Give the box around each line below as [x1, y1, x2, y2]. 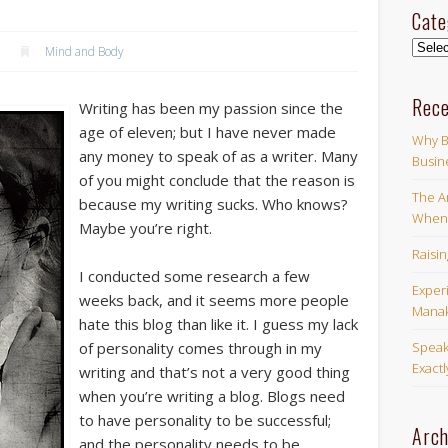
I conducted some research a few [78, 266, 310, 287]
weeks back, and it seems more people [78, 290, 349, 311]
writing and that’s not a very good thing [78, 362, 350, 383]
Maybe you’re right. [78, 218, 212, 239]
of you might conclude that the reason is [78, 170, 355, 191]
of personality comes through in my [78, 338, 322, 359]
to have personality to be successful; [78, 410, 331, 431]
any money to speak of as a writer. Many [78, 146, 358, 167]
